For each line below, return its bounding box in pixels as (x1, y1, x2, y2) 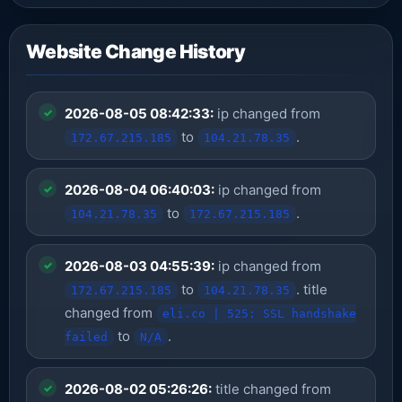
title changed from (212, 380, 331, 398)
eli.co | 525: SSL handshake (162, 307, 356, 320)
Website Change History (26, 40, 246, 63)
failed (65, 330, 108, 344)
